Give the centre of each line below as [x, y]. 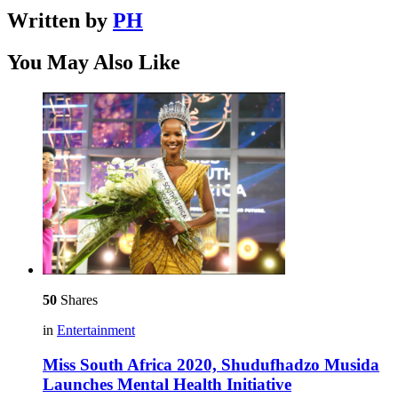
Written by [60, 21]
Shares [77, 299]
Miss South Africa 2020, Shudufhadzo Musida [211, 364]
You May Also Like [94, 63]
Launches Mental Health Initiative [167, 384]
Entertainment [96, 330]
